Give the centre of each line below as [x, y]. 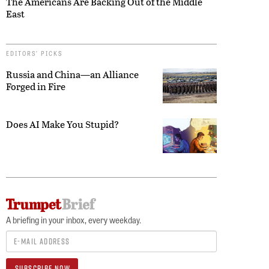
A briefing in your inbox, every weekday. [74, 219]
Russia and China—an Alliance [72, 74]
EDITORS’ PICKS [34, 53]
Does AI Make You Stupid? [62, 124]
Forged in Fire [36, 86]
